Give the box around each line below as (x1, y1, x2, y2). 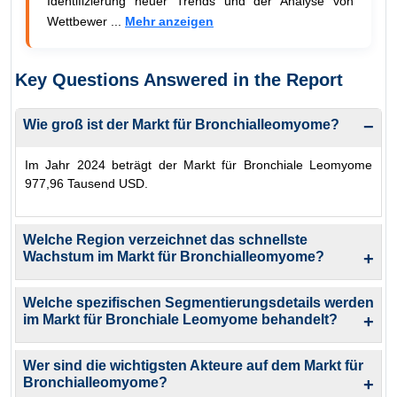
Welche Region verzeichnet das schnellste (23, 231, 307, 247)
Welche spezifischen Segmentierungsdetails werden (23, 294, 374, 310)
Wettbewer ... (47, 13, 125, 28)
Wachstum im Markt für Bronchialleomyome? (23, 248, 324, 264)
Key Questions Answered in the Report (15, 69, 343, 90)
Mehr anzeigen (125, 13, 214, 28)
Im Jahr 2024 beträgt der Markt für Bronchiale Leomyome (25, 157, 372, 172)
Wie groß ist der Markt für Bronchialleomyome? (23, 116, 339, 132)
